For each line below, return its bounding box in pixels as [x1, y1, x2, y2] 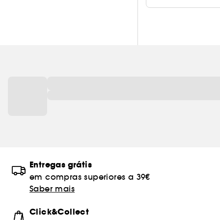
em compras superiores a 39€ [29, 172, 150, 182]
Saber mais [29, 184, 75, 193]
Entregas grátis [29, 159, 92, 170]
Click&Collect [29, 206, 89, 218]
